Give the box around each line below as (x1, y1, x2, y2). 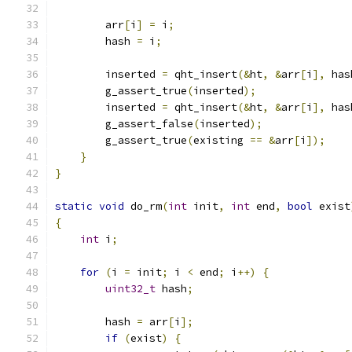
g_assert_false (55, 117, 193, 130)
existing (193, 134, 250, 147)
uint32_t (105, 282, 156, 295)
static (55, 200, 93, 213)
